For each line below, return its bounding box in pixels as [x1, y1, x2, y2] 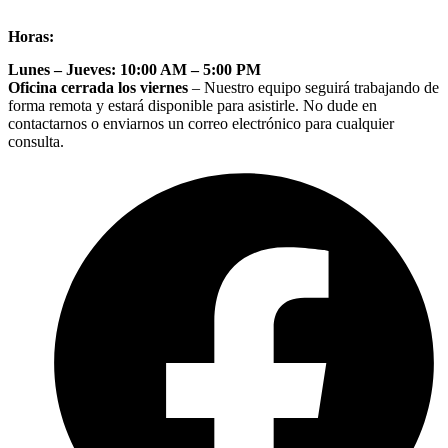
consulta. [8, 133, 64, 151]
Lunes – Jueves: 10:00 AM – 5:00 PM [8, 61, 261, 79]
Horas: [8, 28, 54, 46]
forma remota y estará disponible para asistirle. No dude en [8, 97, 377, 115]
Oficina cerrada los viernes [8, 79, 188, 97]
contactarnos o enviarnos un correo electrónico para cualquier [8, 115, 394, 133]
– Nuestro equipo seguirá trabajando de [188, 79, 439, 97]
